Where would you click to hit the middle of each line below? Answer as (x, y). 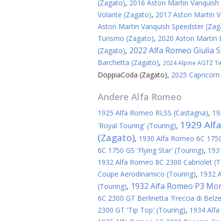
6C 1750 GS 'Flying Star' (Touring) (151, 150)
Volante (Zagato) (125, 15)
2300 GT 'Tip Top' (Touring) (142, 210)
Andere (114, 97)
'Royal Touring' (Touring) (137, 126)
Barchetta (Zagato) (128, 62)
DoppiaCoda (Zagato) (132, 75)
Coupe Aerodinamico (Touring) (147, 174)
